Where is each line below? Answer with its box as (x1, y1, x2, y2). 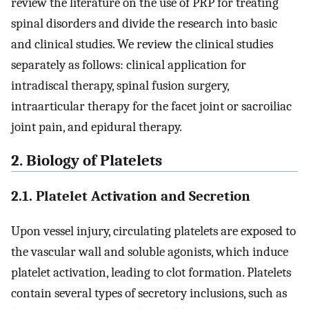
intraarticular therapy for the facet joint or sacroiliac (11, 99, 292, 114)
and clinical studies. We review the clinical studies (11, 37, 273, 52)
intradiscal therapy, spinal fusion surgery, (11, 78, 229, 94)
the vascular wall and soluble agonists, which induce (11, 244, 288, 260)
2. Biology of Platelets (11, 151, 162, 170)
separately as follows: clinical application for (11, 57, 246, 73)
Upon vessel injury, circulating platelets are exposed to (11, 223, 296, 239)
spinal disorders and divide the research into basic (11, 16, 277, 32)
